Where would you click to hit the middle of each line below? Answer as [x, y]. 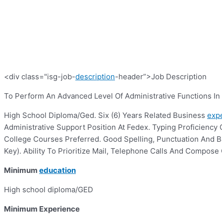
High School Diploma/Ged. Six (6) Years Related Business [106, 115]
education [57, 170]
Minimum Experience [42, 209]
